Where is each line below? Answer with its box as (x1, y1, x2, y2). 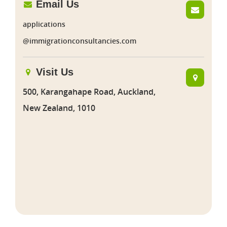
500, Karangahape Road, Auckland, (23, 86, 156, 97)
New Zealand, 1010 (23, 102, 95, 113)
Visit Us (33, 66, 73, 78)
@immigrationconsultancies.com (23, 35, 136, 46)
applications (23, 19, 65, 29)
